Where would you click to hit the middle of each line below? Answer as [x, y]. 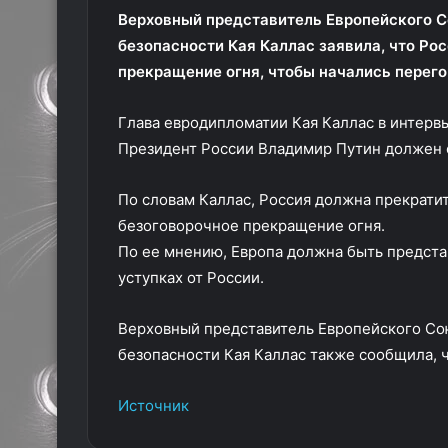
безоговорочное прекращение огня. [253, 225]
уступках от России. [191, 277]
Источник [153, 405]
